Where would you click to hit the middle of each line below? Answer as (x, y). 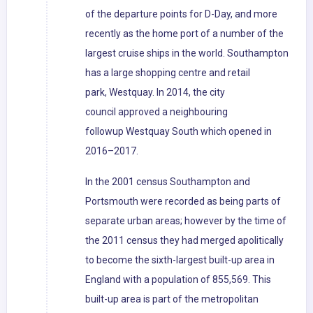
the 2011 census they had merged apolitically (184, 241)
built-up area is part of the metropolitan (172, 299)
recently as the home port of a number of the (184, 34)
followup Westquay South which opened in (179, 132)
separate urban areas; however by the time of (186, 221)
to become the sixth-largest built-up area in (180, 260)
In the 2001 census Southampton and (168, 182)
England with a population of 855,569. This (178, 280)
